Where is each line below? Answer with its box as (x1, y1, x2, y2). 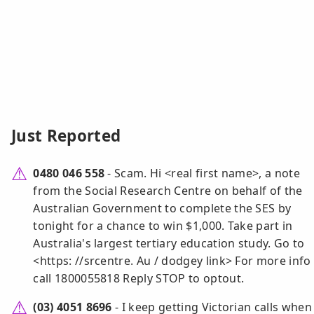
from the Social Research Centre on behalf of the (33, 183, 303, 199)
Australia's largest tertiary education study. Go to (33, 235, 305, 252)
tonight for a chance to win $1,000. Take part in (33, 218, 293, 234)
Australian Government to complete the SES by (33, 200, 292, 217)
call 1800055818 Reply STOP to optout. (33, 271, 245, 287)
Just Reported (11, 125, 121, 147)
